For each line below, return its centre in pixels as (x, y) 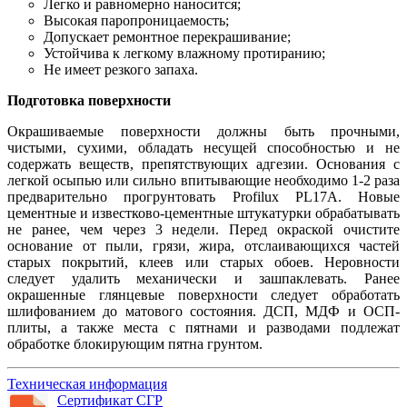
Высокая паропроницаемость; (136, 20)
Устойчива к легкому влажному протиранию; (184, 53)
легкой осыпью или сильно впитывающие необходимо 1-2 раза (203, 180)
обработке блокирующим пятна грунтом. (135, 343)
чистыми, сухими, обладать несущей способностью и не (203, 147)
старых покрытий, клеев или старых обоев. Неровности (203, 262)
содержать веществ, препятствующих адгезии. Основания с (203, 164)
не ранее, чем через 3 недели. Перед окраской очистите (203, 229)
